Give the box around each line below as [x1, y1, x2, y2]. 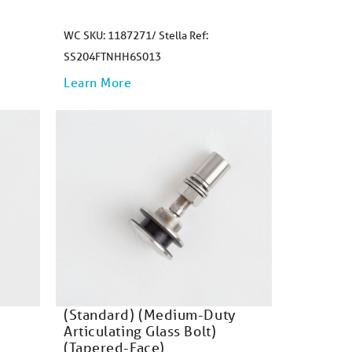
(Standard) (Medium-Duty [64, 306, 236, 323]
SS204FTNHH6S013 [64, 49, 161, 64]
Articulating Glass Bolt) [64, 322, 217, 339]
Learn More [64, 74, 132, 90]
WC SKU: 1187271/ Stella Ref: [64, 28, 208, 42]
